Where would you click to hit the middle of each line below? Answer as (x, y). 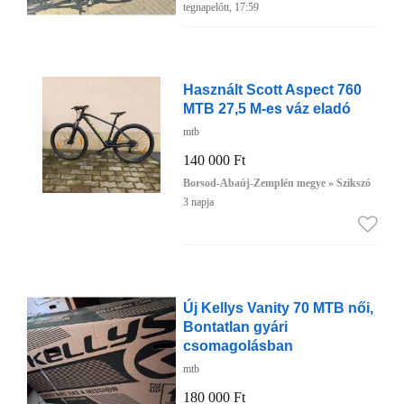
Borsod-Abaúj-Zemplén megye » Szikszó (276, 184)
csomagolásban (238, 346)
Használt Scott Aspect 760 (272, 90)
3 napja (198, 202)
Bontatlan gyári (235, 327)
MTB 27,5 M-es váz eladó (266, 109)
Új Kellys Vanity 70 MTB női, (278, 308)
